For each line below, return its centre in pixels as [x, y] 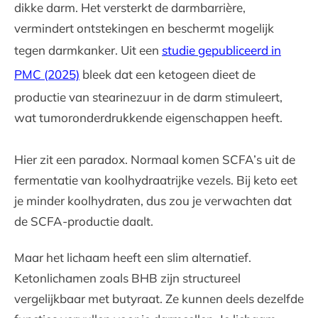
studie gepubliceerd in [221, 50]
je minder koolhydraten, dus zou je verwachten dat [153, 201]
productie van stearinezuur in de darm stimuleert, [148, 97]
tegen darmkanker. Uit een [88, 50]
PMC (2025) [47, 74]
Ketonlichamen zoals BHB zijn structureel [127, 278]
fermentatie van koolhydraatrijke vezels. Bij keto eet [156, 180]
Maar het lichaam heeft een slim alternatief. [133, 257]
